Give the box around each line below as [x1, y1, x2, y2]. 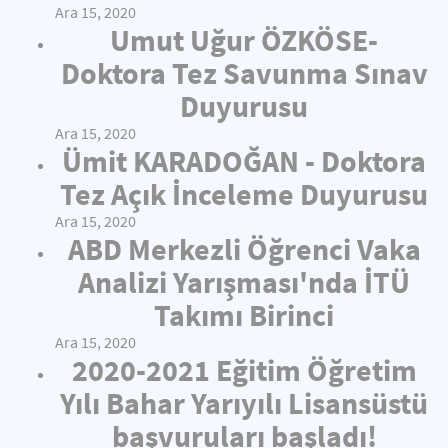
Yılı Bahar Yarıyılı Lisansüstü [60, 384, 428, 422]
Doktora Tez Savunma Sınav [60, 54, 428, 92]
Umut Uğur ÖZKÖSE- [110, 21, 378, 59]
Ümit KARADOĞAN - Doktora [62, 142, 426, 180]
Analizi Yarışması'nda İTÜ [78, 263, 410, 301]
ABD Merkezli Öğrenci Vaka [67, 230, 421, 268]
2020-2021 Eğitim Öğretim [71, 351, 417, 389]
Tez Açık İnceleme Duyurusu [60, 175, 428, 213]
